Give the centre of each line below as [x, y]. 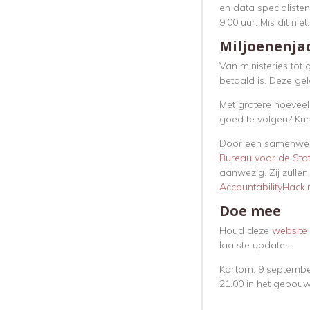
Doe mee [250, 211]
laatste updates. [256, 245]
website [290, 231]
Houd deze [246, 231]
